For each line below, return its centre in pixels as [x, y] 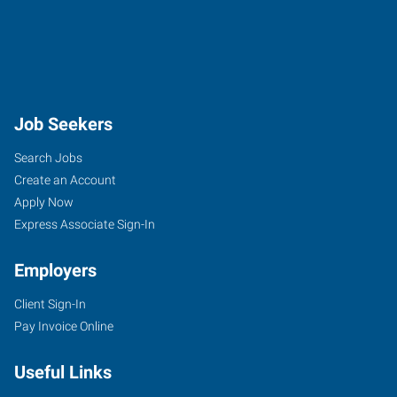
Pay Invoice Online [64, 326]
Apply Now [44, 202]
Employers [55, 270]
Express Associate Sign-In [85, 224]
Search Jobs [48, 158]
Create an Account [65, 180]
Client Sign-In [50, 304]
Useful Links [63, 372]
